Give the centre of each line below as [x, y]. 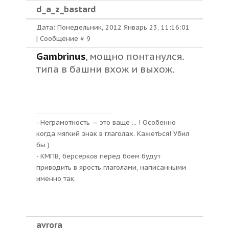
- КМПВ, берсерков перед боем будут [98, 156]
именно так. [56, 179]
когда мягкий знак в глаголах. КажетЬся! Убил [113, 134]
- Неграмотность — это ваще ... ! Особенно [106, 122]
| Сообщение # [61, 39]
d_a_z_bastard [66, 9]
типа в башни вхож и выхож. [106, 69]
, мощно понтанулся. [135, 56]
